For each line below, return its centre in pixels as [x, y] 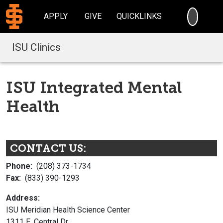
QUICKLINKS [139, 16]
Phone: [20, 166]
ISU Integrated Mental [94, 87]
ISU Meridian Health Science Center [68, 210]
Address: [23, 198]
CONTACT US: [48, 148]
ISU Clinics [36, 47]
